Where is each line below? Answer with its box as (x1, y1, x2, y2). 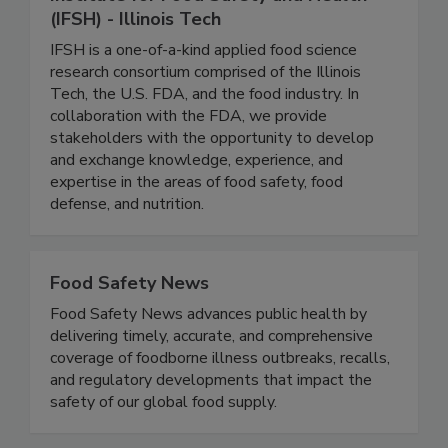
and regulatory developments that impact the (50, 410, 372, 433)
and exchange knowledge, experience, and (50, 190, 343, 213)
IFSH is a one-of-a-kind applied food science (50, 80, 357, 103)
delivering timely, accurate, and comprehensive (50, 366, 373, 389)
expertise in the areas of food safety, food (50, 212, 343, 235)
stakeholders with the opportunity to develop (50, 168, 374, 191)
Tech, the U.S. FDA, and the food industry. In (50, 124, 359, 147)
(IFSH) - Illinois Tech (50, 48, 221, 73)
